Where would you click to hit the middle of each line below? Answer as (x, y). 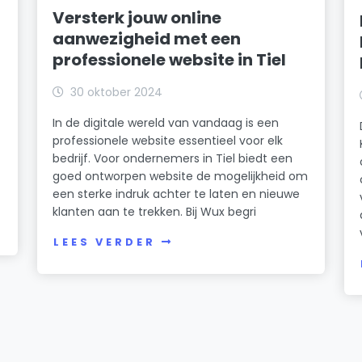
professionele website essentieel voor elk (168, 140)
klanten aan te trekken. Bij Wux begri (155, 211)
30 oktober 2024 (117, 92)
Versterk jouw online (137, 17)
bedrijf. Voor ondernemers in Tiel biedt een (173, 158)
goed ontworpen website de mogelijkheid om (181, 176)
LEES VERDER (105, 242)
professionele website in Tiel (170, 59)
